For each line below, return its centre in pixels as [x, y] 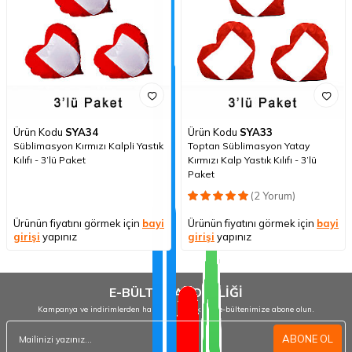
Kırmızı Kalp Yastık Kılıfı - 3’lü [252, 159]
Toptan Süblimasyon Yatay [249, 145]
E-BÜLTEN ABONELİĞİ [176, 292]
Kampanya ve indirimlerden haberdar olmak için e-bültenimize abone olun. [176, 309]
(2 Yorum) [273, 195]
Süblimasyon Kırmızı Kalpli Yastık [88, 145]
